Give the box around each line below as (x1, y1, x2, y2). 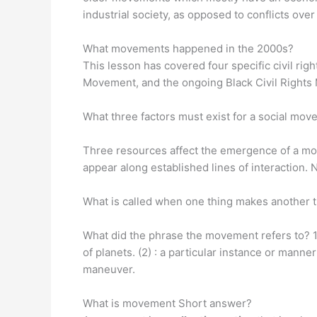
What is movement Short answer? (83, 296, 252, 310)
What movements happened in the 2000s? (83, 42, 294, 55)
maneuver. (83, 263, 135, 276)
